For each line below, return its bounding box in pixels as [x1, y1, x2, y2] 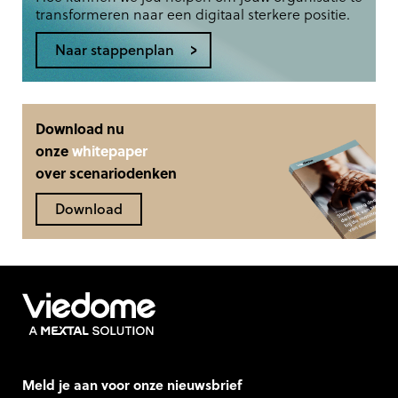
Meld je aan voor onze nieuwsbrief [22, 374, 242, 394]
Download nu [36, 118, 124, 139]
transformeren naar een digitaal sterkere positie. [36, 4, 350, 24]
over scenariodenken [36, 163, 177, 183]
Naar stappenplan [55, 38, 174, 60]
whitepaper [72, 140, 147, 161]
